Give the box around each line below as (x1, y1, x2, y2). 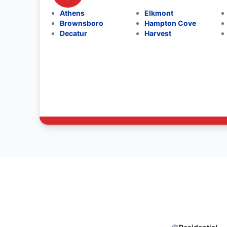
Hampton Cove (144, 19, 197, 27)
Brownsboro (59, 19, 103, 27)
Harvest (144, 29, 172, 37)
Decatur (59, 29, 87, 37)
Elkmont (144, 9, 174, 17)
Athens (59, 9, 85, 17)
